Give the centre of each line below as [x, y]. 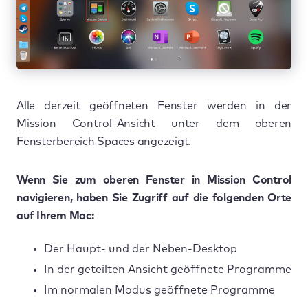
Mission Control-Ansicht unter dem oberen [154, 124]
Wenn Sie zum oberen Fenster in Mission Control [154, 180]
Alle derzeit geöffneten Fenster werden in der [154, 106]
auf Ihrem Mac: [55, 216]
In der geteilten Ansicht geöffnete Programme [168, 269]
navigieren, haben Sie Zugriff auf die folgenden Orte [154, 198]
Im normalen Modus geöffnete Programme [159, 290]
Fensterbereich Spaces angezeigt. [104, 142]
